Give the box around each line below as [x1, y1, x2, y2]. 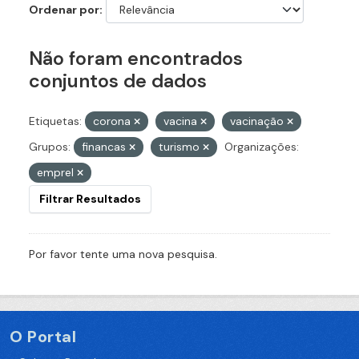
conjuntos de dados [29, 69, 207, 94]
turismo [159, 139, 203, 155]
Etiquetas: [29, 114, 82, 129]
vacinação [230, 114, 287, 129]
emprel [37, 165, 77, 180]
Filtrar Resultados [39, 192, 141, 207]
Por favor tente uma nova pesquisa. [29, 247, 217, 262]
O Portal [10, 326, 76, 348]
